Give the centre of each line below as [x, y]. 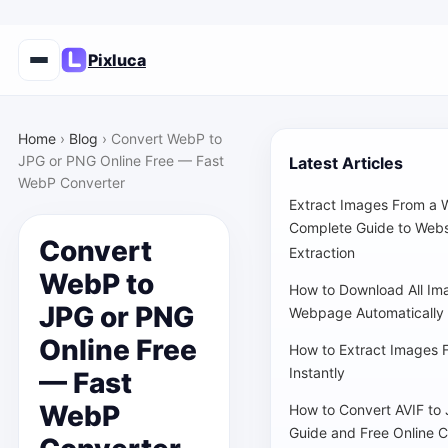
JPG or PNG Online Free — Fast [120, 160]
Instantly [316, 374]
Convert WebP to [166, 138]
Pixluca [116, 59]
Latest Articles [345, 163]
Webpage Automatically [366, 314]
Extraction [321, 254]
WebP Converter [71, 182]
